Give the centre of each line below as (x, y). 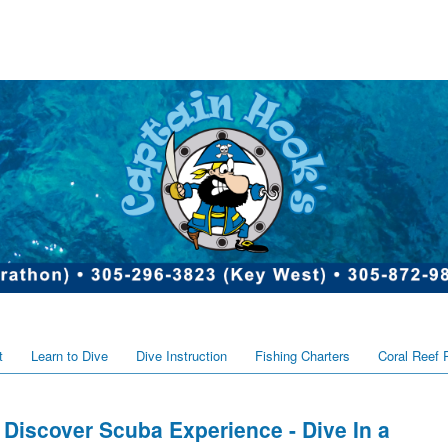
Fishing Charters (302, 356)
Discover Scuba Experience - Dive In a (197, 429)
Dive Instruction (181, 356)
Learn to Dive (69, 356)
